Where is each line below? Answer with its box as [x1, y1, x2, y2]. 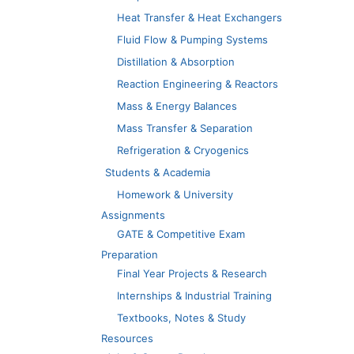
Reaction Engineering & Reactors [117, 77, 278, 90]
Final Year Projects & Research [117, 266, 267, 280]
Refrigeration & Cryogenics [117, 143, 249, 156]
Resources [101, 331, 153, 345]
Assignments [101, 208, 165, 221]
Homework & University [117, 187, 233, 201]
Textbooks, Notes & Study [117, 311, 246, 324]
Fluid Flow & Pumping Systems [117, 32, 268, 46]
